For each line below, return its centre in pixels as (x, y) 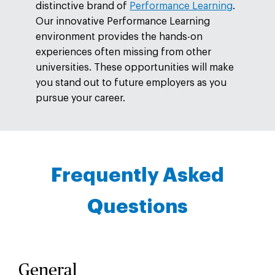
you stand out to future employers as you (131, 83)
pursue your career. (81, 98)
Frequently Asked (137, 176)
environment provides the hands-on (119, 37)
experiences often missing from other (124, 52)
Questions (137, 207)
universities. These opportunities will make (135, 67)
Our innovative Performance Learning (123, 21)
